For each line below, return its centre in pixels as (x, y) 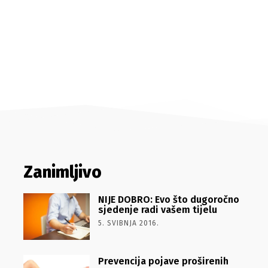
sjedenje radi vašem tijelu (157, 210)
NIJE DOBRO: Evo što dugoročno (168, 200)
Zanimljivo (62, 172)
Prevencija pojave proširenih (163, 261)
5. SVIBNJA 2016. (128, 223)
